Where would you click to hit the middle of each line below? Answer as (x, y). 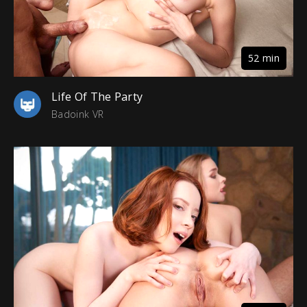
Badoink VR (78, 114)
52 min (264, 58)
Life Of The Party (97, 96)
